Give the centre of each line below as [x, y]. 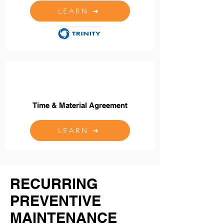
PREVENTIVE [55, 201]
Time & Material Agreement [80, 105]
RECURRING [54, 184]
